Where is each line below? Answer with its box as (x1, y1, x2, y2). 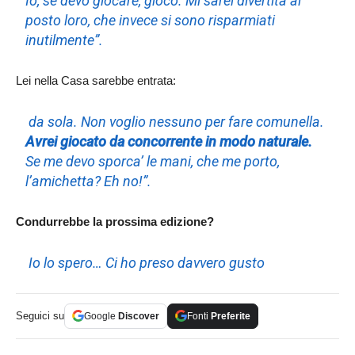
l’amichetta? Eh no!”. (25, 172, 152, 189)
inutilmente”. (25, 31, 104, 48)
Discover (118, 310, 159, 322)
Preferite (211, 310, 250, 322)
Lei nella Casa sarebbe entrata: (16, 73, 176, 87)
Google (84, 310, 118, 322)
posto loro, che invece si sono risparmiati (25, 11, 276, 29)
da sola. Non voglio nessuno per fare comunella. (25, 113, 325, 130)
